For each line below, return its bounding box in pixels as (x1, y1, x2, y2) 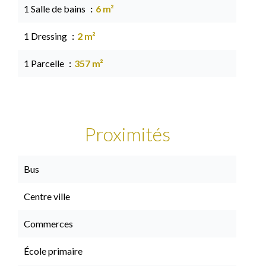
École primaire (24, 245, 83, 256)
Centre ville (24, 191, 70, 202)
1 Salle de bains (24, 3, 87, 14)
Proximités (84, 122, 170, 145)
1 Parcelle (24, 58, 66, 69)
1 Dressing (24, 30, 69, 42)
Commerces (24, 218, 73, 229)
